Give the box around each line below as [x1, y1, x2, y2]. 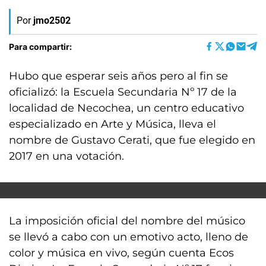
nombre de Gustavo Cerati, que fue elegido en [9, 134, 255, 147]
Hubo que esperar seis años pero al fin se [9, 69, 228, 83]
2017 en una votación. [9, 150, 124, 163]
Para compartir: [9, 41, 72, 52]
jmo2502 [33, 15, 71, 26]
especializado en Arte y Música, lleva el [9, 118, 216, 131]
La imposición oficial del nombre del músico [9, 214, 245, 227]
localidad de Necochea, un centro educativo [9, 102, 244, 115]
